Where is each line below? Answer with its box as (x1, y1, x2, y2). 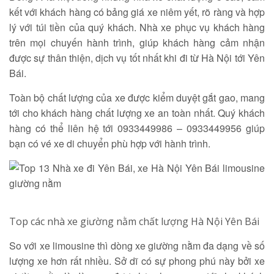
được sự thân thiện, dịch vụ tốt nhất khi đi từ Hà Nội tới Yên (9, 51, 265, 65)
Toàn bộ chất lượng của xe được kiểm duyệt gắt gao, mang (9, 91, 265, 105)
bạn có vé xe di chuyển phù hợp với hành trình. (9, 136, 210, 150)
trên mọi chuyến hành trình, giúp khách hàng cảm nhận (9, 35, 265, 50)
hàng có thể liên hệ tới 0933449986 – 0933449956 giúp (9, 121, 265, 135)
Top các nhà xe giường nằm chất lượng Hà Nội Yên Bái (9, 215, 259, 228)
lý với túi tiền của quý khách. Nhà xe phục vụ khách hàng (9, 20, 265, 34)
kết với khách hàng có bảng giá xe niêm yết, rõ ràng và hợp (9, 5, 265, 19)
